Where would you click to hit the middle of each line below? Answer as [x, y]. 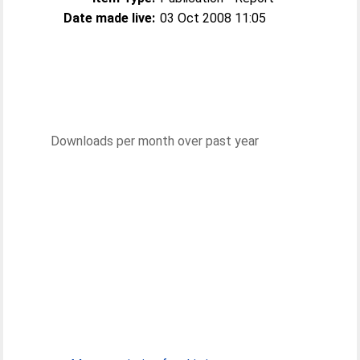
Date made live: [110, 18]
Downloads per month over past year [155, 141]
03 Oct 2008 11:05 [213, 18]
